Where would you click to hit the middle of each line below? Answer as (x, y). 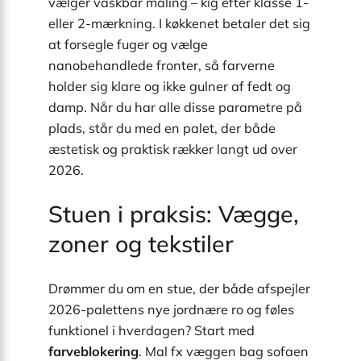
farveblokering (93, 351)
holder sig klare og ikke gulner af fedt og (170, 86)
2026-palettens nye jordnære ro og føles (171, 309)
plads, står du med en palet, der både (162, 128)
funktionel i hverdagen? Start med (151, 330)
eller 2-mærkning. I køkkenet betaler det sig (179, 23)
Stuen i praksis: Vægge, (174, 214)
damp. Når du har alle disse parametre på (175, 107)
